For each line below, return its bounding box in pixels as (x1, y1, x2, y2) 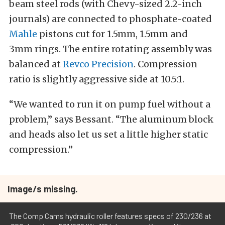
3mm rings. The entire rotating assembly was (9, 43, 212, 55)
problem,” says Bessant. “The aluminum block (9, 114, 213, 126)
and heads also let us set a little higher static (9, 129, 208, 141)
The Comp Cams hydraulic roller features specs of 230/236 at (9, 211, 211, 221)
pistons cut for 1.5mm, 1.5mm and (37, 28, 188, 40)
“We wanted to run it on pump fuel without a (9, 98, 210, 110)
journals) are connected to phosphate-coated (9, 13, 212, 25)
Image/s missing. (8, 183, 78, 195)
